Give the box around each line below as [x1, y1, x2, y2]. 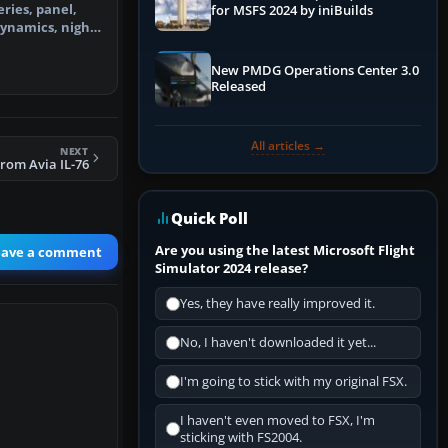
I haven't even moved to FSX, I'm [180, 412, 375, 430]
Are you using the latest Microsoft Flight [155, 241, 415, 260]
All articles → [251, 137, 325, 155]
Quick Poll [171, 208, 248, 229]
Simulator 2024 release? [155, 259, 308, 278]
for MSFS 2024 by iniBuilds [211, 2, 373, 20]
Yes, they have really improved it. [180, 295, 375, 313]
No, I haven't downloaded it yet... [180, 334, 376, 352]
